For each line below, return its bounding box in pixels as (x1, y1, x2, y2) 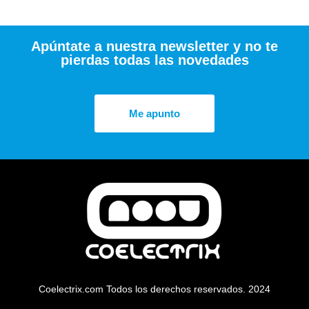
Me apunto (129, 107, 180, 119)
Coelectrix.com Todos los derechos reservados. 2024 (39, 283, 270, 295)
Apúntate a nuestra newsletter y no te (31, 38, 278, 54)
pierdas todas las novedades (60, 52, 249, 68)
